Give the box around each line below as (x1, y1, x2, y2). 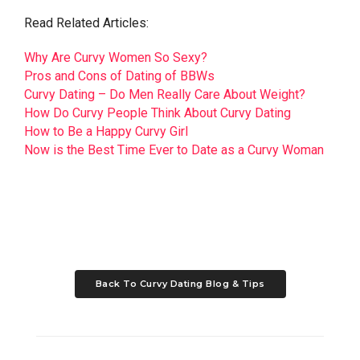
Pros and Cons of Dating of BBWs (24, 68, 215, 84)
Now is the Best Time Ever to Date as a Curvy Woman (24, 142, 324, 158)
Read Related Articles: (24, 15, 149, 31)
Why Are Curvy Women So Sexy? (24, 50, 207, 66)
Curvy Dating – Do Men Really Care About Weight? (24, 87, 305, 103)
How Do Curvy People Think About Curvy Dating (24, 105, 291, 121)
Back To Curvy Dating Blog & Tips (95, 278, 265, 290)
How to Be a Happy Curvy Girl (24, 124, 188, 140)
